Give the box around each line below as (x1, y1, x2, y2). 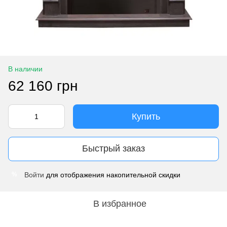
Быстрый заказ (82, 143, 145, 154)
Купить (132, 111, 160, 122)
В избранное (93, 198, 146, 209)
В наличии (8, 64, 43, 73)
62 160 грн (8, 78, 78, 94)
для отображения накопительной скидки (44, 170, 180, 179)
